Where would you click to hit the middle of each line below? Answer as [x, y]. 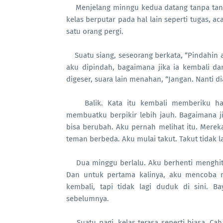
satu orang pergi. [95, 31]
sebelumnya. [88, 199]
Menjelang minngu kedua [119, 7]
